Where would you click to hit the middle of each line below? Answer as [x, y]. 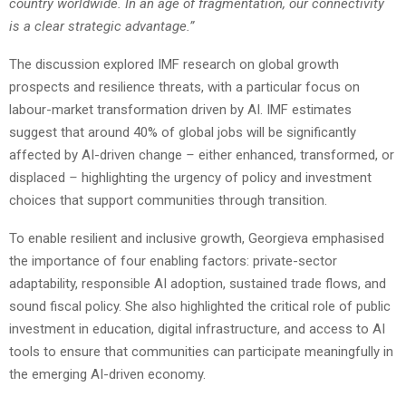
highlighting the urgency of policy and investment [227, 178]
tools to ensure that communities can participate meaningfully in [201, 352]
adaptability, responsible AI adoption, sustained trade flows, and [198, 284]
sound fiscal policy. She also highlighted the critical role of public [200, 307]
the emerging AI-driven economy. [107, 375]
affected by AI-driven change [97, 155]
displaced [39, 178]
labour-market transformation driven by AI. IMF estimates [180, 110]
